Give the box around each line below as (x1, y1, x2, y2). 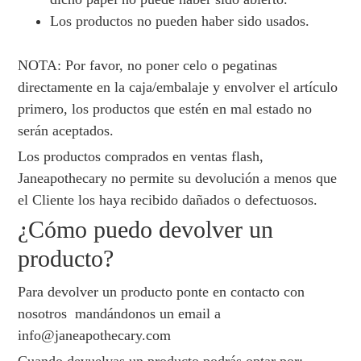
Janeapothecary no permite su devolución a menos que (18, 170, 338, 187)
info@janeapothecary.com (18, 327, 172, 344)
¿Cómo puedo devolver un (18, 216, 274, 243)
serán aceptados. (18, 122, 114, 139)
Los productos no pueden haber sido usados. (50, 13, 310, 30)
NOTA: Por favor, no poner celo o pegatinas (18, 57, 278, 74)
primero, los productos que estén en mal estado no (18, 101, 313, 118)
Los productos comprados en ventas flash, (18, 148, 264, 165)
